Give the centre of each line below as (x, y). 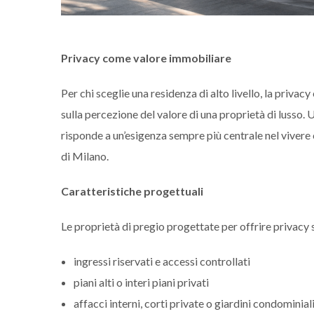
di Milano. (85, 156)
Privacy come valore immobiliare (146, 57)
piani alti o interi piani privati (141, 282)
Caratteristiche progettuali (132, 191)
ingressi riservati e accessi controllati (162, 261)
